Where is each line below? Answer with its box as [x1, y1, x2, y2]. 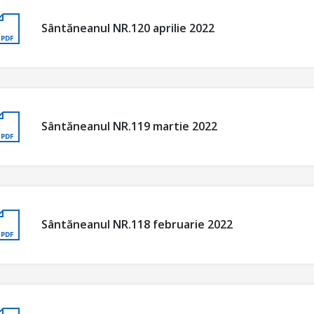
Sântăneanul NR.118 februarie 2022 [41, 217, 233, 233]
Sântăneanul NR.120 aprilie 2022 [41, 20, 214, 36]
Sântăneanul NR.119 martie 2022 [41, 118, 217, 135]
